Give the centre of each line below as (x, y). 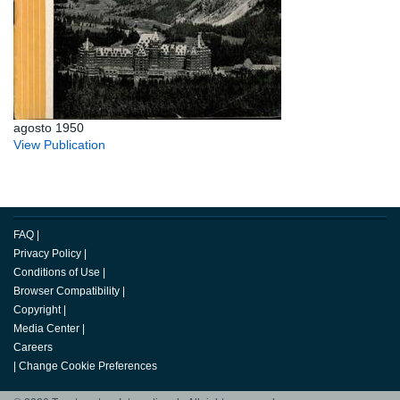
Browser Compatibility (67, 292)
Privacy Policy (47, 254)
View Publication (59, 145)
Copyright (37, 310)
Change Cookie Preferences (88, 367)
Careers (33, 348)
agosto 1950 (49, 128)
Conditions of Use (57, 273)
